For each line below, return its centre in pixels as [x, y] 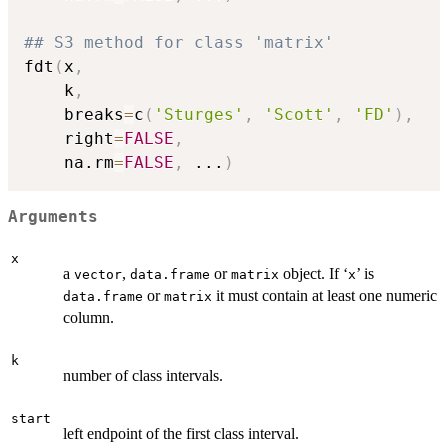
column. [88, 317]
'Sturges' [199, 115]
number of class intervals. [143, 375]
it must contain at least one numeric [324, 295]
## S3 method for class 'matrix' [179, 43]
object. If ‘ [313, 273]
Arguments [53, 217]
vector [98, 274]
